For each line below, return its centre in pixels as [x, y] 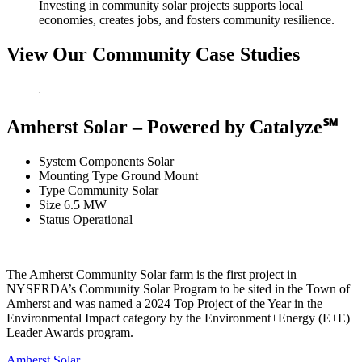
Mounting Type [78, 176]
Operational [103, 220]
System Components [91, 162]
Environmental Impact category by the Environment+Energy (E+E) [178, 318]
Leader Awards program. [70, 333]
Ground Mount [160, 176]
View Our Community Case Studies [153, 54]
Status [54, 220]
